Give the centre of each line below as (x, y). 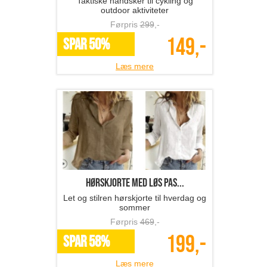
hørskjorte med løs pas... (135, 183)
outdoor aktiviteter (135, 10)
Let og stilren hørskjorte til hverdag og (135, 198)
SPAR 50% (86, 45)
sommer (135, 208)
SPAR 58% (86, 243)
